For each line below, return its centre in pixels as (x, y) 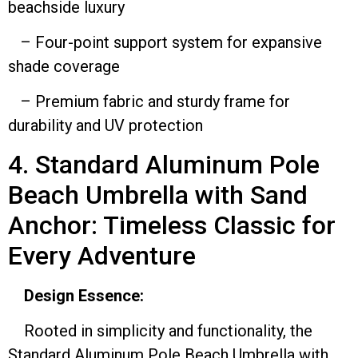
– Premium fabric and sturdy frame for (149, 102)
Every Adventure (102, 255)
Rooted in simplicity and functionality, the (160, 331)
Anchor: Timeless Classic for (172, 225)
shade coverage (64, 66)
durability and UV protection (105, 126)
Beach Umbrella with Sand (158, 195)
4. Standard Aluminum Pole (164, 164)
